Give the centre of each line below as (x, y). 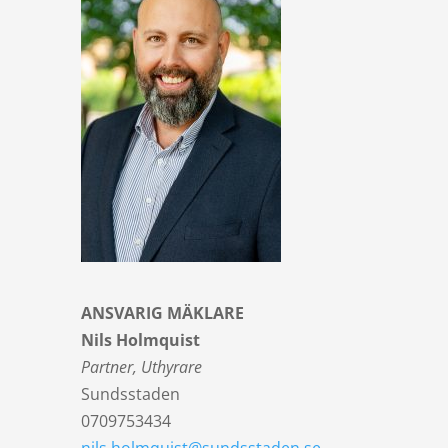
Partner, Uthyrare (141, 367)
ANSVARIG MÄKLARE (162, 313)
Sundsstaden (130, 394)
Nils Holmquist (140, 340)
